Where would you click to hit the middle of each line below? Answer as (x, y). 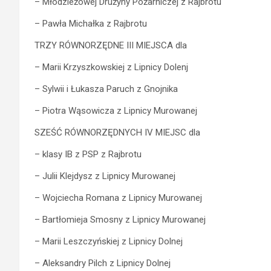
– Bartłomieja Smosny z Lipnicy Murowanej (120, 219)
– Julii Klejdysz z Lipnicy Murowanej (105, 176)
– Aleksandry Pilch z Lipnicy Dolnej (103, 263)
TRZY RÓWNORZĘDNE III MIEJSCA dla (111, 45)
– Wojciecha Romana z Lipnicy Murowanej (118, 198)
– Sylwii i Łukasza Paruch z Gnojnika (106, 89)
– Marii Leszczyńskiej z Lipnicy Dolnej (109, 241)
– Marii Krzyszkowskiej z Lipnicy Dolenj (111, 67)
